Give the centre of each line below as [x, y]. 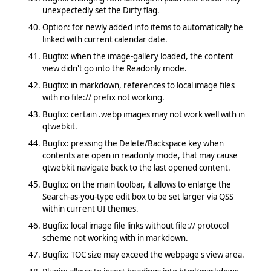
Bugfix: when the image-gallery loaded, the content [138, 56]
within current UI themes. [90, 208]
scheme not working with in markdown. [115, 237]
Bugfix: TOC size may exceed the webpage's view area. [143, 254]
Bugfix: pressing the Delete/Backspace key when [133, 143]
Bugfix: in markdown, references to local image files [138, 85]
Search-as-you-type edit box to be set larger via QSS [138, 196]
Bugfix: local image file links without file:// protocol [135, 225]
